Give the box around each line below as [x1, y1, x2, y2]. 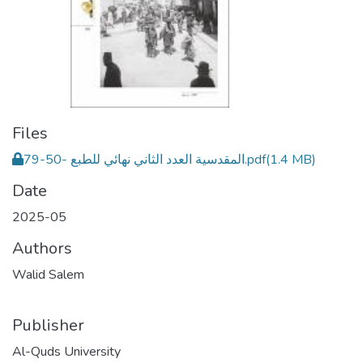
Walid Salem [12, 266, 84, 284]
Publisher [12, 314, 84, 336]
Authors [12, 237, 72, 259]
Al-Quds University [12, 343, 121, 361]
